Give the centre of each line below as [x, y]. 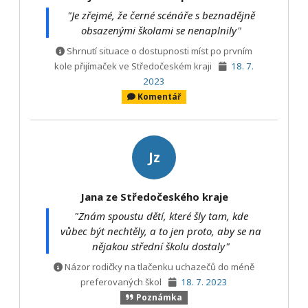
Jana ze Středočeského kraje [154, 197]
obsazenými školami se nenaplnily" [161, 30]
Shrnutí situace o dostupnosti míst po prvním [160, 51]
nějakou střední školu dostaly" [161, 246]
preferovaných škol [122, 282]
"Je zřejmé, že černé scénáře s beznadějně [161, 15]
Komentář [159, 97]
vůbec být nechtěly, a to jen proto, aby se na [161, 231]
